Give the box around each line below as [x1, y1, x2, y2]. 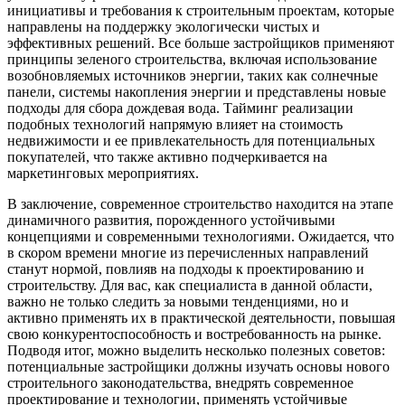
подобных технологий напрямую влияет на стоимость [7, 116, 343, 132]
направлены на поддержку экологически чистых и [7, 18, 320, 34]
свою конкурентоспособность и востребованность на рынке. [7, 325, 381, 342]
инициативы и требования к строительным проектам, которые [7, 2, 394, 18]
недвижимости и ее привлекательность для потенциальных [7, 132, 375, 148]
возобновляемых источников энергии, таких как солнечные [7, 67, 378, 83]
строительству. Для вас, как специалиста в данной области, [7, 277, 372, 293]
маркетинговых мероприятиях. [7, 165, 199, 181]
